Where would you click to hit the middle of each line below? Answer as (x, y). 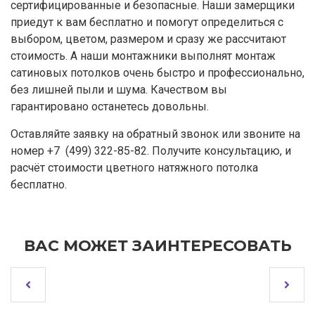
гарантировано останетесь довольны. (110, 106)
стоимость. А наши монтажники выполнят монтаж (143, 56)
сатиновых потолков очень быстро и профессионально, (157, 72)
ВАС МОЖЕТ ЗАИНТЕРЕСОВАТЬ (157, 245)
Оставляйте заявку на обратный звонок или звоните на (155, 134)
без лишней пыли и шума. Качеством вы (119, 89)
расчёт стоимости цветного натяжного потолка (134, 167)
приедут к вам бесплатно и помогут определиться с (147, 22)
